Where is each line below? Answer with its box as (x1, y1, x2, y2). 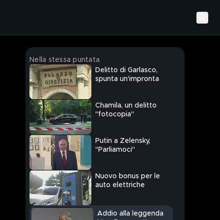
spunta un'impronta (95, 76, 159, 83)
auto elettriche (95, 182, 145, 189)
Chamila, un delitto (95, 102, 157, 110)
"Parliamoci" (95, 146, 135, 154)
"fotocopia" (95, 111, 134, 118)
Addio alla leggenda (97, 210, 164, 218)
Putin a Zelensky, (95, 137, 150, 145)
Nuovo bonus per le (95, 173, 160, 180)
